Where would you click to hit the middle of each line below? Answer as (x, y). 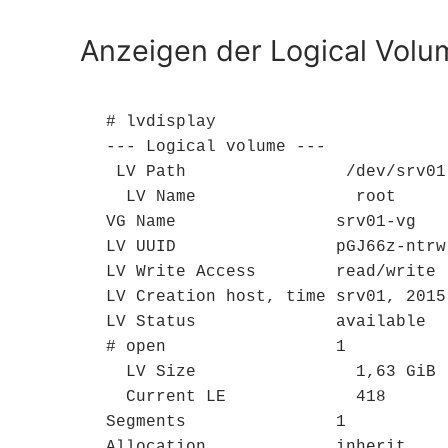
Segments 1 (225, 422)
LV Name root (115, 197)
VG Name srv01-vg (260, 222)
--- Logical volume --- (215, 147)
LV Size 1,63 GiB (115, 372)
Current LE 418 (115, 397)
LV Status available (265, 322)
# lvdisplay (160, 122)
